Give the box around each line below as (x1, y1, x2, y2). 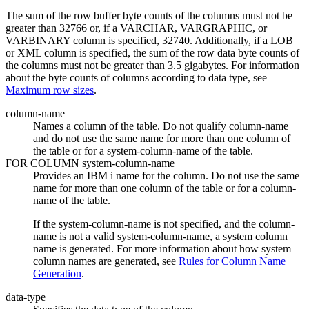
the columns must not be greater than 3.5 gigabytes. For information (6, 59, 299, 72)
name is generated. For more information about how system (33, 243, 291, 255)
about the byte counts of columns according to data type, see (6, 72, 267, 84)
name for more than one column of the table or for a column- (33, 182, 296, 195)
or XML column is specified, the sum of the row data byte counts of (6, 47, 299, 59)
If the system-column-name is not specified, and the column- (33, 218, 295, 230)
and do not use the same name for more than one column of (33, 132, 290, 145)
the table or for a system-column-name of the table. (33, 145, 253, 157)
